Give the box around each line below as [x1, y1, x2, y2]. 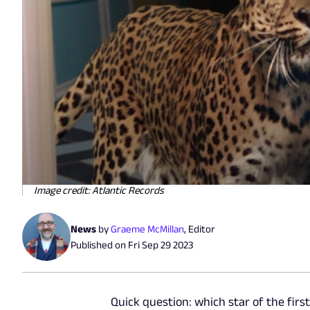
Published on [71, 238, 128, 250]
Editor [188, 222, 215, 235]
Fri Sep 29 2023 [128, 238, 193, 250]
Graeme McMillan [111, 222, 184, 235]
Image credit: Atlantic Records [34, 183, 164, 196]
